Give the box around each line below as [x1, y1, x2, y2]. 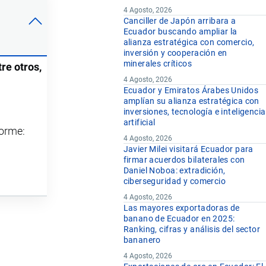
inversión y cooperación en [123, 48, 227, 58]
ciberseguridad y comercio [123, 176, 226, 186]
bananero [123, 235, 161, 245]
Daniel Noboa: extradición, [123, 166, 226, 176]
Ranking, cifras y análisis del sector [123, 224, 261, 235]
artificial [123, 118, 156, 128]
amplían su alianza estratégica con [123, 96, 259, 106]
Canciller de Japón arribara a [123, 16, 236, 26]
